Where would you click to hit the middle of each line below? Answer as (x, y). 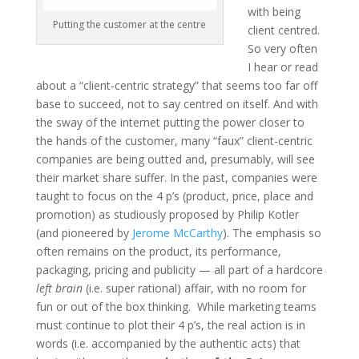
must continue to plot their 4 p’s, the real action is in (170, 325)
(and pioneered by (84, 232)
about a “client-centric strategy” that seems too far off (176, 85)
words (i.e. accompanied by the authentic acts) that (168, 343)
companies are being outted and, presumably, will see (175, 159)
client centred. (285, 30)
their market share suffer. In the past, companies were (176, 177)
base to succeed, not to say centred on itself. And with (177, 103)
